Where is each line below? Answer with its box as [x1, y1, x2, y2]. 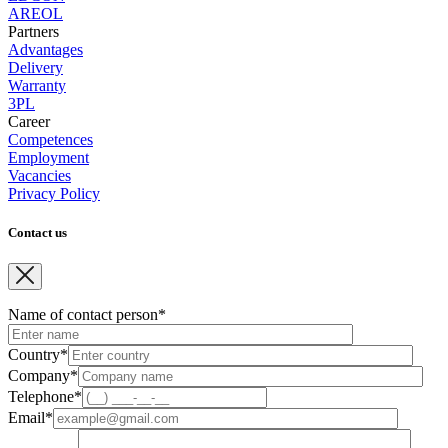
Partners [8, 22, 59, 40]
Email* [8, 409, 53, 427]
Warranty [8, 76, 66, 94]
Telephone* [8, 388, 82, 406]
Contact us [8, 224, 67, 240]
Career [8, 112, 50, 130]
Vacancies [8, 166, 71, 184]
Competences [8, 130, 93, 148]
